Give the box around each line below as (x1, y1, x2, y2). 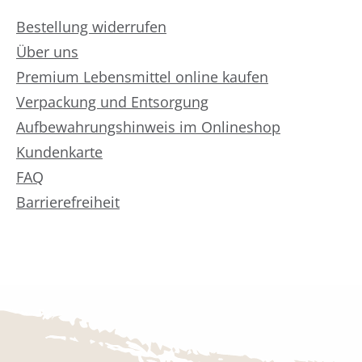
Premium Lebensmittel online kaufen (16, 67, 268, 87)
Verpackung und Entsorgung (16, 92, 208, 112)
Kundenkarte (16, 142, 103, 162)
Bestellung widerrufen (16, 17, 166, 37)
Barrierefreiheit (16, 192, 120, 213)
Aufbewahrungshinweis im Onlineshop (16, 117, 280, 137)
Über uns (16, 42, 78, 62)
